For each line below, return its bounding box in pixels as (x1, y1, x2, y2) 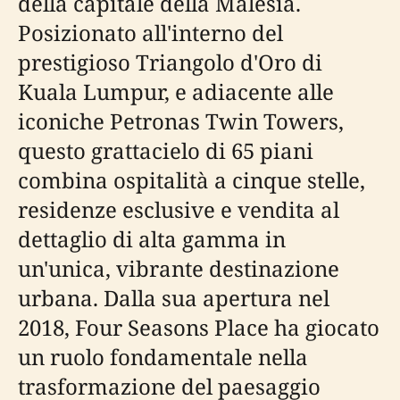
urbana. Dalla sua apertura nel (18, 283, 329, 312)
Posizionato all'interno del (18, 18, 283, 47)
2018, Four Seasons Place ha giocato (18, 312, 379, 342)
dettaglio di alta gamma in (18, 224, 286, 254)
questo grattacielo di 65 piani (18, 136, 313, 165)
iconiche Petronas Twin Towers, (18, 106, 344, 136)
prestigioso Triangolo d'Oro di (18, 47, 322, 77)
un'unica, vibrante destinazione (18, 254, 339, 283)
